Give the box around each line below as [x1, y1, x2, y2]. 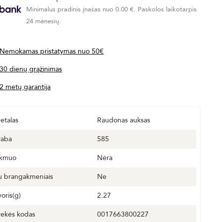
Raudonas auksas [97, 115, 151, 125]
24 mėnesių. [26, 17, 61, 26]
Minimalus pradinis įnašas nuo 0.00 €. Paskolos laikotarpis [26, 5, 197, 14]
